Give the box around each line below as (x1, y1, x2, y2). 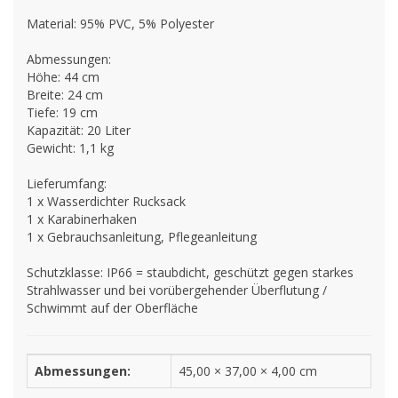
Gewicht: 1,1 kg (27, 139, 114, 156)
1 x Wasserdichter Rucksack (27, 193, 186, 210)
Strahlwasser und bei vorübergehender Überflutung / (27, 282, 327, 298)
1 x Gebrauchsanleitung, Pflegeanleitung (27, 228, 257, 245)
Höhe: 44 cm (27, 68, 99, 85)
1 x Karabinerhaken (27, 211, 137, 227)
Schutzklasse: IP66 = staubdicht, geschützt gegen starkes (27, 264, 354, 281)
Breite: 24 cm (27, 86, 103, 103)
